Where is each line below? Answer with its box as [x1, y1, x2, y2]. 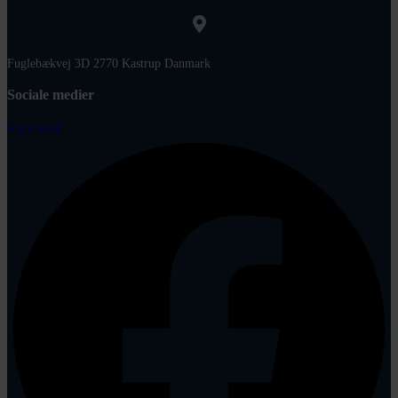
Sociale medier [7, 86, 94, 102]
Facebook [7, 120, 62, 136]
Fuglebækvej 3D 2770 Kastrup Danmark [7, 56, 211, 70]
